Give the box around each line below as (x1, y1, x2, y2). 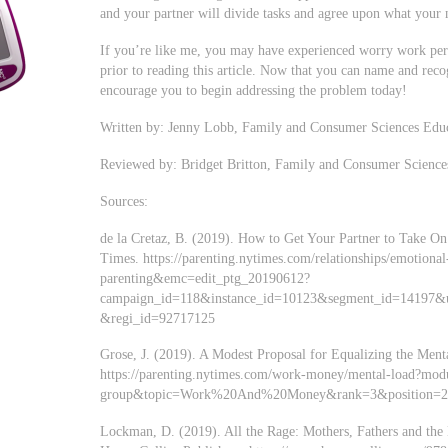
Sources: (100, 192, 149, 209)
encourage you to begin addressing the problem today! (100, 82, 408, 99)
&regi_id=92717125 (100, 309, 216, 326)
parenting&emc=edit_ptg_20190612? (100, 269, 311, 286)
